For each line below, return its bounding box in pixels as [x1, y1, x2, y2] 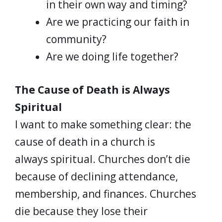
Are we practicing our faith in [46, 15, 189, 29]
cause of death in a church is [15, 134, 155, 149]
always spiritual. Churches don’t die [15, 152, 190, 166]
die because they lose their [15, 204, 148, 218]
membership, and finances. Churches [15, 186, 196, 201]
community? [46, 32, 107, 46]
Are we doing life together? [46, 50, 178, 63]
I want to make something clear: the [15, 117, 191, 131]
